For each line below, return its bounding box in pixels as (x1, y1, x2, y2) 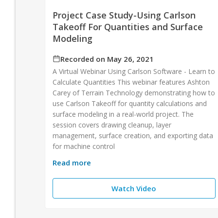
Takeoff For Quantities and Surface (53, 20, 203, 33)
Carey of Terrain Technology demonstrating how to (53, 88, 215, 97)
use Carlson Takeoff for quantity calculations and (53, 98, 207, 108)
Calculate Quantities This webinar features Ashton (53, 77, 210, 87)
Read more (53, 157, 91, 167)
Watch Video (111, 183, 157, 193)
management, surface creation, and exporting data (53, 130, 213, 140)
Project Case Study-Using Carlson (53, 9, 196, 21)
